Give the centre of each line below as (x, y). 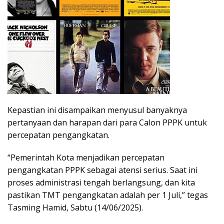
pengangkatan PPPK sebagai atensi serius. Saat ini (102, 170)
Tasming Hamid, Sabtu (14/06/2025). (75, 207)
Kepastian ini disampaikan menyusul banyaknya (97, 110)
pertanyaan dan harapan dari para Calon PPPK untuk (107, 122)
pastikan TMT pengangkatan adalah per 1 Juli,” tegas (108, 195)
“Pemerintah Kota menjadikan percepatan (86, 157)
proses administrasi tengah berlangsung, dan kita (101, 182)
